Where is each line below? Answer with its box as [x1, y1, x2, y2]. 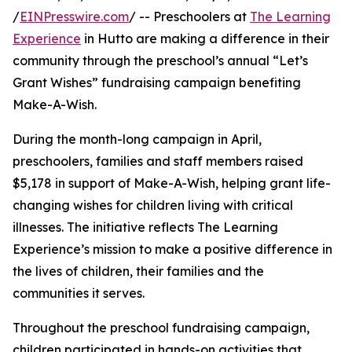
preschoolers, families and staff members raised [13, 153, 303, 170]
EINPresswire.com [20, 9, 129, 25]
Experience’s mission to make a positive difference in [13, 241, 332, 258]
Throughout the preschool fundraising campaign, [13, 320, 310, 336]
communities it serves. [13, 285, 145, 302]
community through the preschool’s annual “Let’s [13, 53, 308, 69]
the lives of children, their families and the [13, 263, 264, 280]
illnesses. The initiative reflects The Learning [13, 219, 278, 236]
